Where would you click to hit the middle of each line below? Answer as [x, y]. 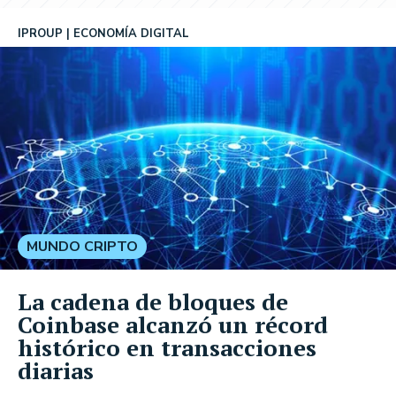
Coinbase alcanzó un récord [173, 324]
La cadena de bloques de [153, 301]
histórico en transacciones [167, 347]
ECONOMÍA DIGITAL [131, 34]
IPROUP [40, 34]
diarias [56, 370]
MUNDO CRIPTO [82, 246]
